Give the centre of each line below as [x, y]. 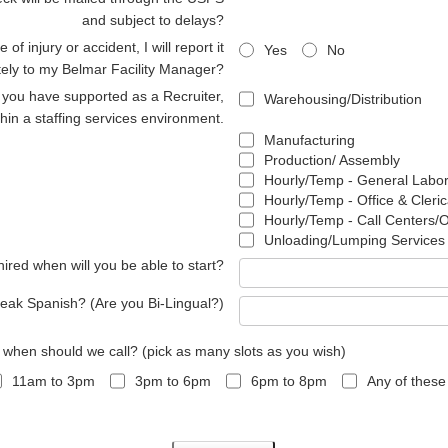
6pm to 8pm [289, 381]
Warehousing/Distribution [343, 99]
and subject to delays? [153, 20]
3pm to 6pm [173, 381]
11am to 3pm [53, 381]
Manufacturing [309, 140]
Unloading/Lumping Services [354, 240]
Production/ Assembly [332, 160]
